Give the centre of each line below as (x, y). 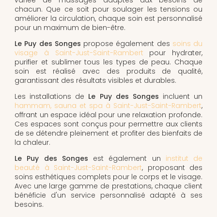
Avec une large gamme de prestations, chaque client (108, 186)
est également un (127, 158)
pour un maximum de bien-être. (70, 27)
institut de (184, 158)
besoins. (29, 204)
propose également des (126, 43)
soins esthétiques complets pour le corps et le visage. (108, 177)
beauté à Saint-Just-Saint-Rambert (78, 167)
